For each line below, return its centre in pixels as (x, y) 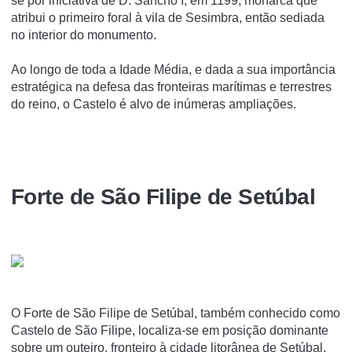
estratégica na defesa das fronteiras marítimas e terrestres (171, 86)
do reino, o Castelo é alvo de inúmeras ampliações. (154, 104)
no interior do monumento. (84, 35)
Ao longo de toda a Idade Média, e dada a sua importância (173, 69)
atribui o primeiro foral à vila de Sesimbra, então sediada (168, 17)
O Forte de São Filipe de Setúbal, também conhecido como (176, 313)
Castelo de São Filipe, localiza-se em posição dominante (170, 331)
